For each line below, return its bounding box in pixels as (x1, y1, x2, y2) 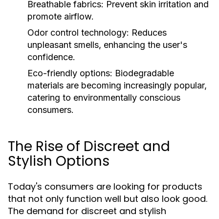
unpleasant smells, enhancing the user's (27, 40, 187, 50)
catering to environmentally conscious (27, 92, 180, 103)
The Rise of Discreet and (8, 137, 170, 156)
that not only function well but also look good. (8, 193, 207, 205)
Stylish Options (8, 152, 109, 171)
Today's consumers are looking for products (8, 180, 202, 193)
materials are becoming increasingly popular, (27, 80, 207, 90)
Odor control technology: (27, 27, 129, 38)
